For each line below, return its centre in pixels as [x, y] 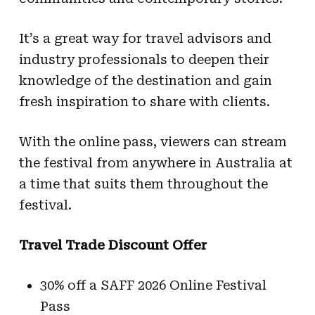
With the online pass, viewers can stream [153, 141]
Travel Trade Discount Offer [112, 245]
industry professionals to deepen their [144, 59]
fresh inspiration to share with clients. [144, 101]
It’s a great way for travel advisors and [145, 38]
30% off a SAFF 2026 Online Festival [153, 285]
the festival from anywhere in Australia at [155, 162]
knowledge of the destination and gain [145, 80]
